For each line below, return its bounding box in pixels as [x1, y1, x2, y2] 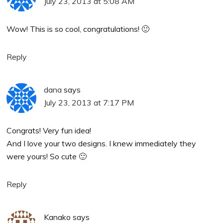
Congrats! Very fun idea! [6, 125, 92, 136]
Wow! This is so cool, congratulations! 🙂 [6, 24, 150, 34]
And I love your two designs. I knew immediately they [6, 138, 197, 149]
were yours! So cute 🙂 [6, 151, 87, 162]
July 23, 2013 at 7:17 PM [44, 98, 134, 108]
